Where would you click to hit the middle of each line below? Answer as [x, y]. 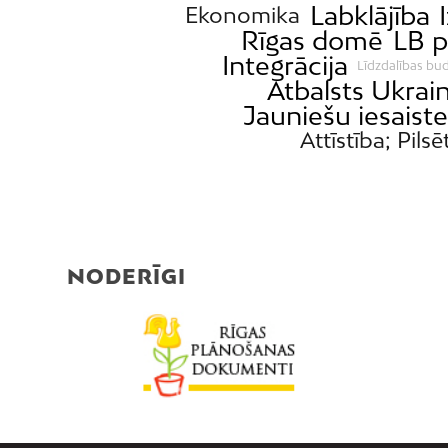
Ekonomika [243, 15]
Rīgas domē [312, 40]
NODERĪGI [126, 276]
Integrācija [284, 65]
